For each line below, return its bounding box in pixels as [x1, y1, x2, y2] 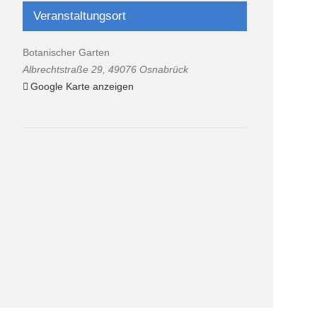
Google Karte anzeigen [30, 80, 134, 92]
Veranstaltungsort [33, 8, 127, 23]
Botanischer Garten [23, 46, 110, 58]
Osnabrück [139, 63, 189, 75]
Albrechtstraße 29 [23, 63, 103, 75]
